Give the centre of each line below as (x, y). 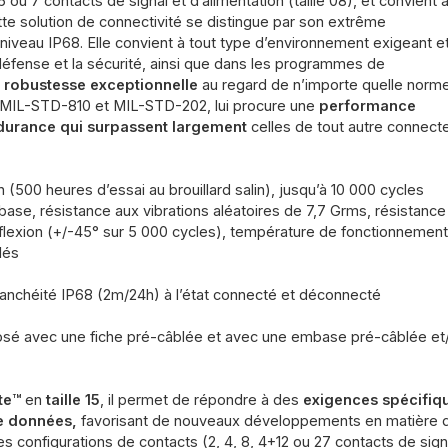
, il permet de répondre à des (201, 400)
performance (365, 106)
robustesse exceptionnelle (102, 85)
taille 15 (72, 400)
